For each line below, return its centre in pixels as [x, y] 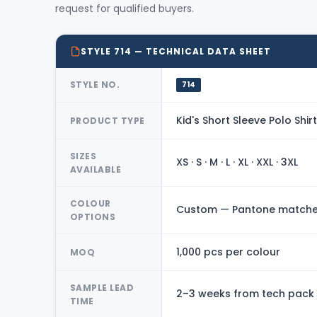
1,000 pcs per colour [228, 252]
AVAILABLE [96, 169]
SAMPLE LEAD [102, 287]
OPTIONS [93, 217]
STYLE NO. [95, 85]
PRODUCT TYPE [107, 120]
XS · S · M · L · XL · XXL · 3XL [237, 162]
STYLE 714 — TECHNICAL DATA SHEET [175, 51]
